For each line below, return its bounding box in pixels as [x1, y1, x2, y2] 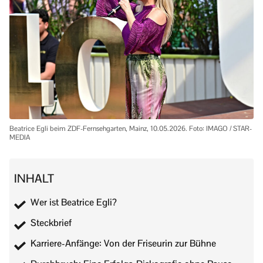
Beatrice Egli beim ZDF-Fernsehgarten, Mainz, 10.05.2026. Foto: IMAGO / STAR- [9, 123, 252, 133]
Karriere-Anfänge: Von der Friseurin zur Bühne [31, 237, 216, 249]
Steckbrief [31, 216, 72, 229]
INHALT [14, 170, 54, 186]
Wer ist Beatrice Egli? [31, 195, 117, 208]
